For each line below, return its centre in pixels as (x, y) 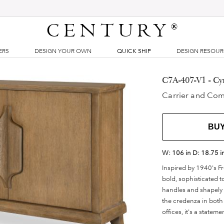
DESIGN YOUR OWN (63, 51)
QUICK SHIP (134, 51)
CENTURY (109, 31)
